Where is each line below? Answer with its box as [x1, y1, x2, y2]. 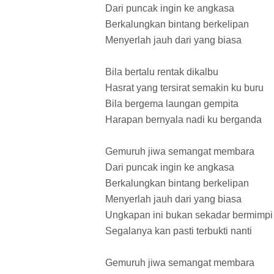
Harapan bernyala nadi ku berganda [105, 114, 262, 125]
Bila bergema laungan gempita [105, 98, 239, 109]
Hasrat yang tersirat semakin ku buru [105, 83, 264, 94]
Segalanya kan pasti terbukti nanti [105, 226, 252, 237]
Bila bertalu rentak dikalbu [105, 67, 218, 78]
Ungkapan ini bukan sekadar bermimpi [105, 210, 273, 221]
